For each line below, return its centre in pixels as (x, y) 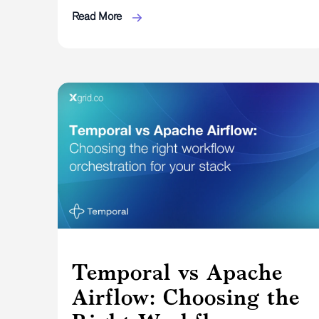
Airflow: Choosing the (185, 297)
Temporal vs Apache (177, 272)
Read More (98, 16)
